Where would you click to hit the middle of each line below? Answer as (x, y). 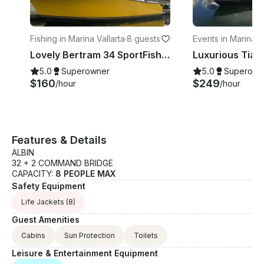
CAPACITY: (34, 174)
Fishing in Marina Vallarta (77, 39)
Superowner (85, 71)
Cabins (33, 236)
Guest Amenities (46, 220)
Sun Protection (90, 236)
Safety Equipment (49, 186)
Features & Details (59, 140)
